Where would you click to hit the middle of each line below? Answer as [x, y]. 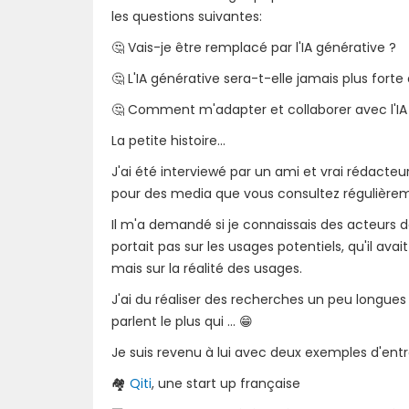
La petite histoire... [168, 140]
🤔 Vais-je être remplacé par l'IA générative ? [254, 47]
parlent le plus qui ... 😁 [182, 321]
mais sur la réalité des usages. [207, 268]
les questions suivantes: [187, 16]
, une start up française [226, 383]
